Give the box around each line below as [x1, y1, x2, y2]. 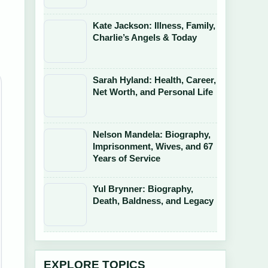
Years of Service [93, 153, 160, 163]
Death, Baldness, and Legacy [93, 196, 214, 206]
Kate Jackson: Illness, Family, [93, 20, 215, 31]
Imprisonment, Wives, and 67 [93, 141, 213, 151]
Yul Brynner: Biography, [93, 184, 193, 194]
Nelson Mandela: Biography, [93, 129, 211, 139]
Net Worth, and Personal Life [93, 87, 213, 97]
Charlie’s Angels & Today [93, 32, 197, 42]
